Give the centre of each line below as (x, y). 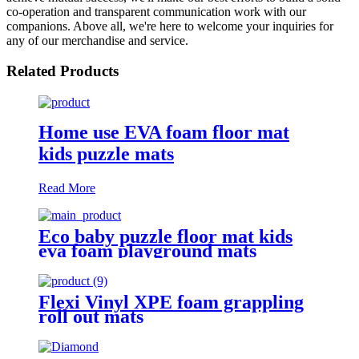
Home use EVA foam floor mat (164, 132)
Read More (67, 188)
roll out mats (91, 316)
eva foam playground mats (147, 250)
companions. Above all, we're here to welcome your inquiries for (170, 26)
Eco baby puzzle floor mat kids (165, 236)
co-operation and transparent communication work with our (156, 11)
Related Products (63, 71)
